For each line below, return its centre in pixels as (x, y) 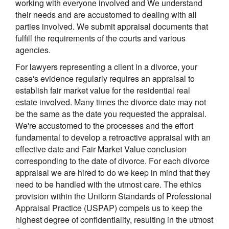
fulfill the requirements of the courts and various (100, 38)
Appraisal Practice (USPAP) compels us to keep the (109, 208)
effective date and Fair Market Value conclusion (101, 149)
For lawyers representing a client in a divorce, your (106, 66)
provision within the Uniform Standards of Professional (113, 196)
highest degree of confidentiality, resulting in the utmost (114, 219)
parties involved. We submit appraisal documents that (112, 26)
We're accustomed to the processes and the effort (104, 125)
